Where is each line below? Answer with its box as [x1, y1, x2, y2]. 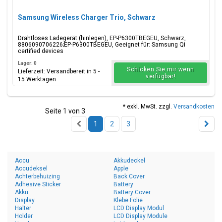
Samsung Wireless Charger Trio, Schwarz [18, 13, 156, 21]
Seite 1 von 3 [45, 107, 85, 115]
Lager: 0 [18, 60, 37, 66]
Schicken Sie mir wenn [127, 66, 194, 73]
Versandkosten [173, 103, 215, 110]
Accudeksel [15, 165, 48, 172]
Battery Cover [113, 189, 151, 196]
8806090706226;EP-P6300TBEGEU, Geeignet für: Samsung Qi [18, 41, 185, 48]
